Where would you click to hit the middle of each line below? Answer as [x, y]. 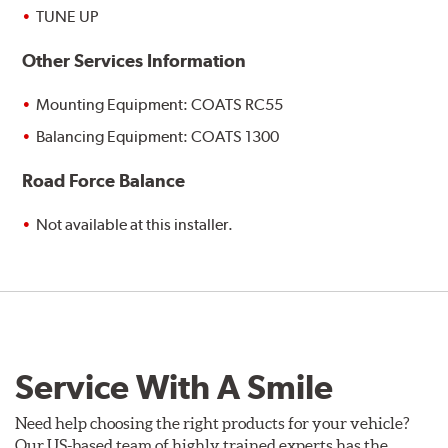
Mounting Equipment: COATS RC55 [160, 105]
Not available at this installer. [135, 225]
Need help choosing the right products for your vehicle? [212, 423]
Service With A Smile [174, 387]
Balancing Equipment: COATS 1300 [158, 137]
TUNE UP [68, 16]
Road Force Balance [104, 181]
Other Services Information [134, 61]
